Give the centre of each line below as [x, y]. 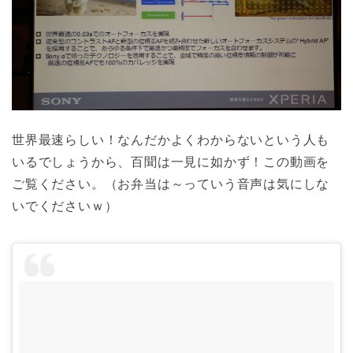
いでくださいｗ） [65, 206]
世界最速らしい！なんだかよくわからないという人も [171, 139]
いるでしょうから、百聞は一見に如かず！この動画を [171, 162]
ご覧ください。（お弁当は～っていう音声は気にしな [171, 184]
